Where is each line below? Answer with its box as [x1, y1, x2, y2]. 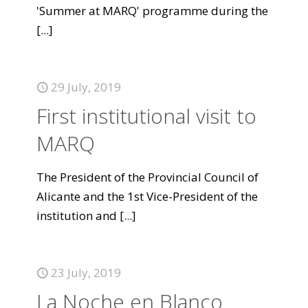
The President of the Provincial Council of [36, 169, 258, 185]
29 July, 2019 [51, 79, 121, 95]
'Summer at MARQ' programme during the [36, 3, 268, 19]
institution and [36, 208, 117, 223]
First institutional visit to [36, 102, 256, 130]
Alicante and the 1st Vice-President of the [36, 188, 258, 204]
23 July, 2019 [51, 265, 121, 280]
